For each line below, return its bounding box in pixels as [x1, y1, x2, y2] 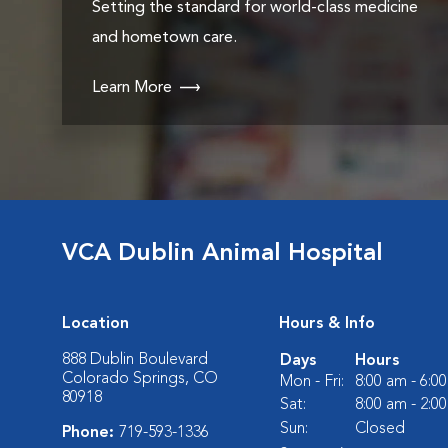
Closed [355, 421, 405, 437]
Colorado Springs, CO [62, 371, 218, 387]
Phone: [62, 425, 119, 441]
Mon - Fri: [280, 374, 344, 390]
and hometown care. [92, 30, 237, 46]
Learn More [92, 80, 172, 96]
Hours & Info [279, 316, 375, 332]
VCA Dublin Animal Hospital [62, 242, 383, 266]
